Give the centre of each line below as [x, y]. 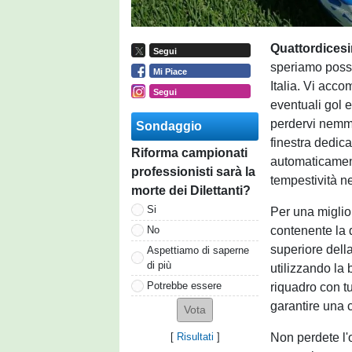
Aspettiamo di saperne [198, 250]
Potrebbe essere [184, 285]
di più [159, 265]
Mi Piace [170, 71]
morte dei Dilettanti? [191, 190]
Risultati [195, 337]
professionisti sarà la [193, 171]
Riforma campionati [189, 152]
